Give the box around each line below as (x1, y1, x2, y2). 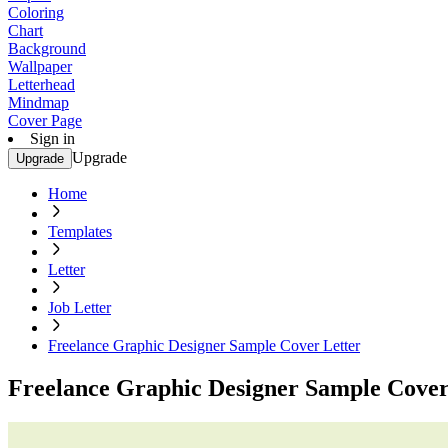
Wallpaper (8, 58, 72, 75)
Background (8, 40, 86, 57)
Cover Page (8, 112, 82, 129)
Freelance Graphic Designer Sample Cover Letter (48, 337, 360, 354)
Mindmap (8, 94, 69, 111)
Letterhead (8, 76, 75, 93)
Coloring (8, 4, 64, 21)
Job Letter (48, 299, 111, 316)
